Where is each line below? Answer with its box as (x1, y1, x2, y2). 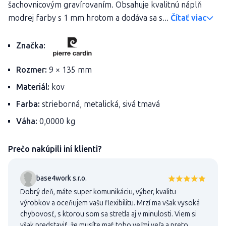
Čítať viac (171, 13, 206, 23)
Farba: (16, 99, 40, 109)
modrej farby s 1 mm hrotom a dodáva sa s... (8, 13, 171, 23)
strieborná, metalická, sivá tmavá (40, 99, 160, 109)
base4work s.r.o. (36, 174, 87, 183)
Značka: (16, 40, 45, 50)
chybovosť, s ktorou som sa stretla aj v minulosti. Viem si (20, 210, 197, 219)
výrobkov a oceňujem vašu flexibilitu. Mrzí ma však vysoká (20, 199, 200, 208)
